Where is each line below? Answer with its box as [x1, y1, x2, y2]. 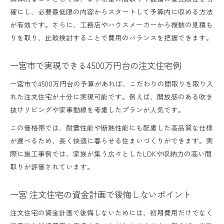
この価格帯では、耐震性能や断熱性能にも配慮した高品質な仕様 [10, 122, 213, 132]
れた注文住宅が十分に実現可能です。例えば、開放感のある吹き [10, 91, 213, 101]
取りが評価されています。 [10, 161, 94, 171]
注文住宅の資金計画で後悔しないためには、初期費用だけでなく [10, 207, 213, 217]
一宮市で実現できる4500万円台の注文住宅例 [10, 58, 181, 71]
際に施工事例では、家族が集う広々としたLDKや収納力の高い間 [10, 148, 212, 158]
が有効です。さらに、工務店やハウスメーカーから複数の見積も [10, 19, 213, 29]
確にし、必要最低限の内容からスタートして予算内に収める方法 [10, 6, 213, 16]
